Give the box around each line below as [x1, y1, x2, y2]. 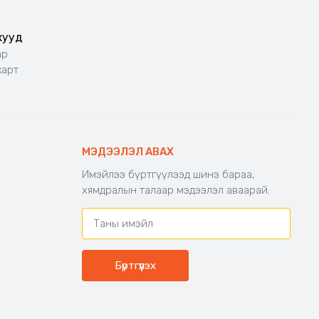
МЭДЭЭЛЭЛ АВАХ [81, 145, 174, 159]
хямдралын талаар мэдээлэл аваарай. [81, 184, 270, 197]
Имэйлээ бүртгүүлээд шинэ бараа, [81, 168, 255, 182]
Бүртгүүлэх [114, 259, 156, 273]
